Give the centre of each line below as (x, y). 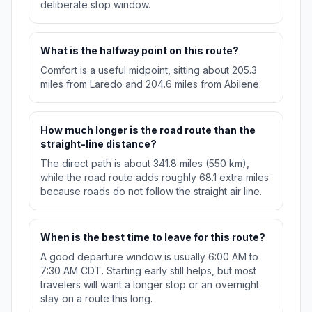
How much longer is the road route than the (148, 130)
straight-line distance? (99, 144)
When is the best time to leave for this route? (153, 237)
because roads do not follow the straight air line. (151, 192)
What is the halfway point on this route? (140, 51)
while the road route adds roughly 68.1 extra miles (155, 178)
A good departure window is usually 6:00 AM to (149, 257)
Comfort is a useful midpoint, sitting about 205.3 (149, 70)
